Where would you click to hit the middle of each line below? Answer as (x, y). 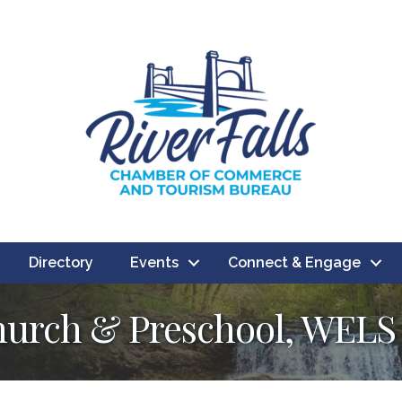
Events (154, 262)
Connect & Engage (294, 262)
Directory (61, 262)
